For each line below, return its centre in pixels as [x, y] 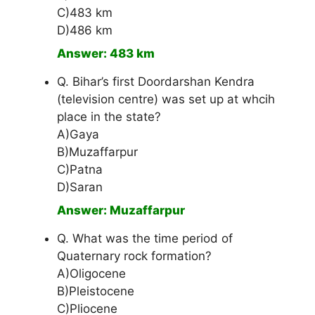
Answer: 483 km [106, 54]
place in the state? [109, 117]
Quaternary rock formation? [134, 256]
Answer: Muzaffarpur [121, 211]
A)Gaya [78, 135]
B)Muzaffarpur [97, 152]
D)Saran [80, 187]
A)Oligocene [91, 274]
